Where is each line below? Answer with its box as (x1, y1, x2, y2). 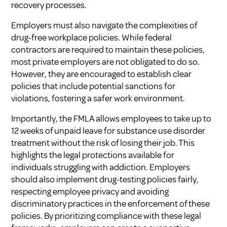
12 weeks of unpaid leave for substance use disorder (11, 125, 206, 136)
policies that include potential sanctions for (11, 80, 176, 92)
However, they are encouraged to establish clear (11, 68, 192, 80)
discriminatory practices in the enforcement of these (11, 198, 210, 209)
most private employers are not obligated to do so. (11, 56, 200, 67)
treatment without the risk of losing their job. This (11, 137, 195, 148)
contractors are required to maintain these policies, (11, 44, 205, 55)
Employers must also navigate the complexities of (11, 19, 198, 31)
